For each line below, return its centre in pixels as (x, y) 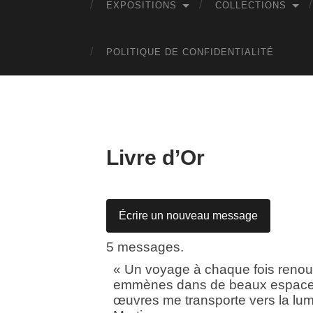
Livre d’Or (155, 158)
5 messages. (145, 247)
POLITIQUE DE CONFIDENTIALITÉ (190, 52)
